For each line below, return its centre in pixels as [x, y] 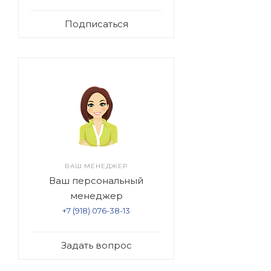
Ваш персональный [96, 181]
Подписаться [96, 24]
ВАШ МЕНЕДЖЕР [96, 166]
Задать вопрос [96, 246]
